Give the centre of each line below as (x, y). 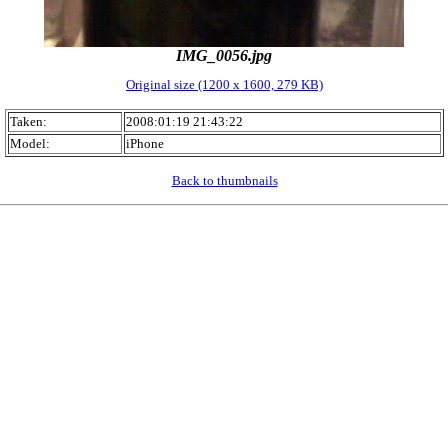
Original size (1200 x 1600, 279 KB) (224, 84)
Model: (30, 143)
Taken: (28, 121)
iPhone (145, 143)
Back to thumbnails (224, 180)
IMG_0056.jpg (224, 55)
